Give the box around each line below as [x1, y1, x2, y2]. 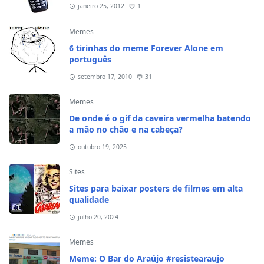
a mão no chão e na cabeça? [69, 124, 183, 136]
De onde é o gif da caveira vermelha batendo [69, 113, 251, 124]
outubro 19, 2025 [77, 143, 127, 151]
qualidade [69, 194, 109, 206]
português [69, 54, 111, 65]
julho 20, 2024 [77, 213, 118, 222]
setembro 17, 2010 [77, 72, 132, 81]
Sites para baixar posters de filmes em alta [69, 183, 243, 194]
